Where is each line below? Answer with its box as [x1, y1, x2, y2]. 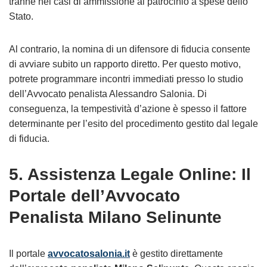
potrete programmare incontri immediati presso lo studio [9, 74, 243, 84]
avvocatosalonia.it [48, 249, 130, 259]
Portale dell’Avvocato [9, 187, 180, 205]
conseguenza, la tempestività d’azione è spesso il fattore [9, 104, 247, 114]
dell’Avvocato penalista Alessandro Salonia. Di [9, 89, 207, 99]
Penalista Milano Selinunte [9, 208, 222, 226]
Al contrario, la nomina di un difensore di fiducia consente [9, 44, 250, 54]
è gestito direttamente [130, 249, 223, 259]
